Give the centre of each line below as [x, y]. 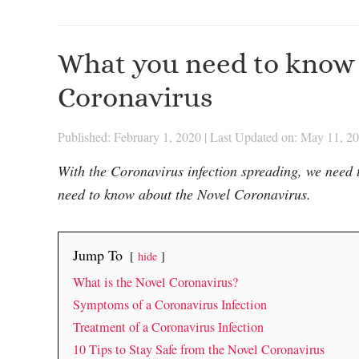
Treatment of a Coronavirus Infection [168, 327]
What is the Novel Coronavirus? [155, 282]
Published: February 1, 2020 [129, 137]
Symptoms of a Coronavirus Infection [170, 305]
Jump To [98, 255]
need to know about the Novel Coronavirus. [184, 194]
